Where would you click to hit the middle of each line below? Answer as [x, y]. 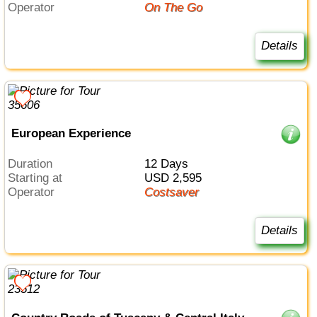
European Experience [71, 134]
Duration [35, 163]
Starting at [39, 178]
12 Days [169, 163]
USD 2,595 [177, 178]
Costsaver [175, 192]
